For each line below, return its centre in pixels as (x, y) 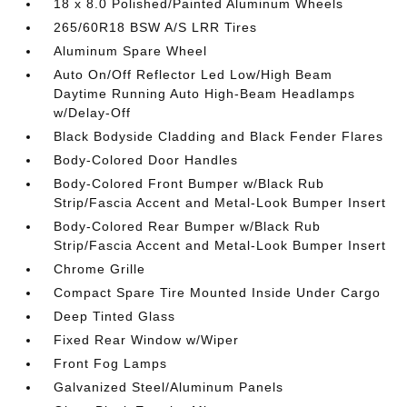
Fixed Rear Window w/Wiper (147, 340)
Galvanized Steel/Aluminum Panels (169, 387)
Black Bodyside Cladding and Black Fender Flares (219, 136)
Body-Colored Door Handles (146, 160)
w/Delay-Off (93, 113)
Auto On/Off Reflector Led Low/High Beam (194, 74)
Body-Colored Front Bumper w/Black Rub (189, 184)
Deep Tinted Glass (115, 316)
